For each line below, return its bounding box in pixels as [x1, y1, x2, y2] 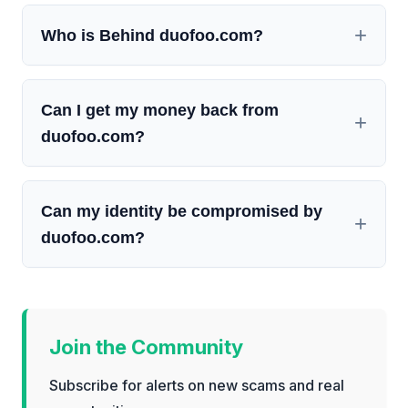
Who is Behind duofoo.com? [41, 25, 263, 46]
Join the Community [49, 335, 243, 360]
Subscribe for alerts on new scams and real [49, 376, 344, 395]
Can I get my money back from [41, 100, 279, 120]
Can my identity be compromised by [41, 201, 322, 221]
